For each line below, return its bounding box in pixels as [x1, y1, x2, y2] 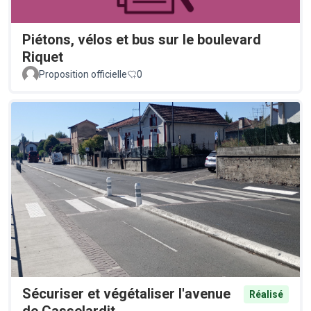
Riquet [22, 49, 63, 66]
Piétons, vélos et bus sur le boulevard [22, 31, 261, 49]
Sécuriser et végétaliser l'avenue [22, 285, 230, 303]
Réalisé [249, 289, 283, 301]
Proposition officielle [39, 69, 127, 81]
